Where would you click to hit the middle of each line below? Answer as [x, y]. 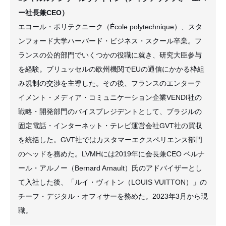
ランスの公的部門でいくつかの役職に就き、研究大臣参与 [110, 55]
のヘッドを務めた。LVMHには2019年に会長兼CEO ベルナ [111, 154]
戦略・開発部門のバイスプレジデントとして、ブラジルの [110, 111]
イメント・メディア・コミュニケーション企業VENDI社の [110, 97]
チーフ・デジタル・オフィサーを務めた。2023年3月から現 [113, 196]
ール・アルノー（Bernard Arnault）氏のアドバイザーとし [110, 168]
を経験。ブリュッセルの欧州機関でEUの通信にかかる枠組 [111, 69]
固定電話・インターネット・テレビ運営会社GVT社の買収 [110, 125]
